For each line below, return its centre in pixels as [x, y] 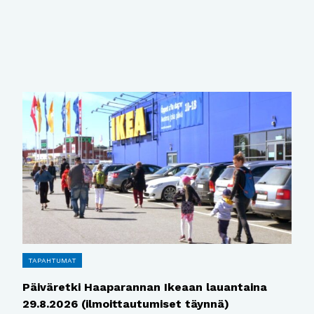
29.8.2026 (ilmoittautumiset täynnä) [125, 303]
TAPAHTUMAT [52, 260]
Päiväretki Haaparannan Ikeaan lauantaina [144, 287]
